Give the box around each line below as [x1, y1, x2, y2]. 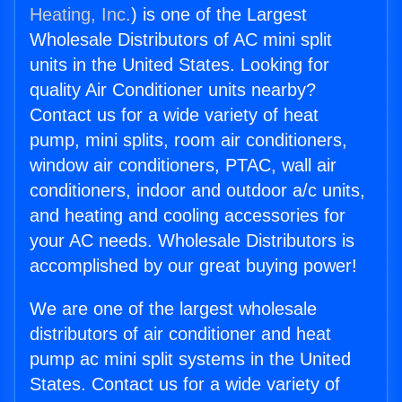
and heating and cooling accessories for [30, 205, 345, 226]
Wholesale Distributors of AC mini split [30, 30, 332, 50]
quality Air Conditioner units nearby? [30, 80, 316, 100]
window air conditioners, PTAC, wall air [30, 155, 336, 176]
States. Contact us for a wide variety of [30, 374, 340, 395]
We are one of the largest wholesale [30, 299, 317, 319]
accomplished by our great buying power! [30, 256, 357, 276]
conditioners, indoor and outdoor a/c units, [30, 180, 365, 201]
